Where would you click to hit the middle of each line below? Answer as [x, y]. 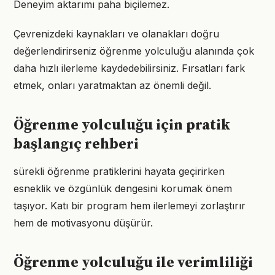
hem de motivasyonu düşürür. [83, 223]
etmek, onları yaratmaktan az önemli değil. [112, 85]
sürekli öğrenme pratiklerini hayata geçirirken [119, 171]
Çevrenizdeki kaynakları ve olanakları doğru [116, 34]
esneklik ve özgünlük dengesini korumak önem [123, 188]
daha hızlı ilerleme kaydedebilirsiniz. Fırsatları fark [129, 68]
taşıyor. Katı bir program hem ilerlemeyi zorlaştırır [130, 206]
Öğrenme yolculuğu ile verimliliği [133, 263]
